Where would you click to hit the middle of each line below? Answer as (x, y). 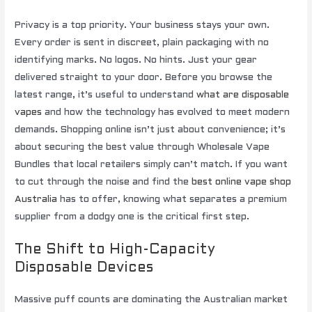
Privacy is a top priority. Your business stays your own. (142, 25)
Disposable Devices (84, 268)
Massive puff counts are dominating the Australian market (151, 299)
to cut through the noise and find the (103, 182)
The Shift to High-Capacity (115, 250)
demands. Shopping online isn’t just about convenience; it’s (150, 130)
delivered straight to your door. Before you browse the (144, 77)
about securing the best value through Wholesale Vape (142, 147)
